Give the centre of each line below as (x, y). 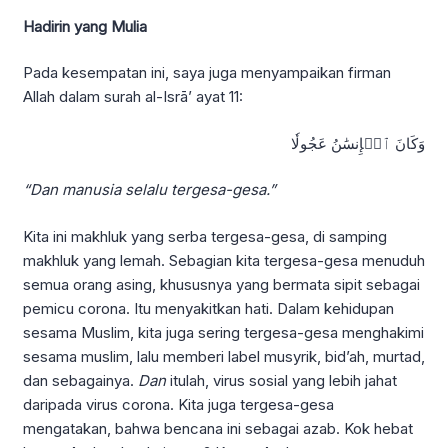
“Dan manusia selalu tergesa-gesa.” (149, 190)
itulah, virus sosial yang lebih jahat (281, 380)
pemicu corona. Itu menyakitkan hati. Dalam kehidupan (208, 308)
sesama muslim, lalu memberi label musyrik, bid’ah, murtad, (224, 356)
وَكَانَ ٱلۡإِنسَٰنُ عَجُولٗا (358, 143)
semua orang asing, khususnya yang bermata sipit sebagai (221, 284)
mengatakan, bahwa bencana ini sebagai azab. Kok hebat (218, 428)
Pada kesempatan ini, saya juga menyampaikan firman (207, 73)
